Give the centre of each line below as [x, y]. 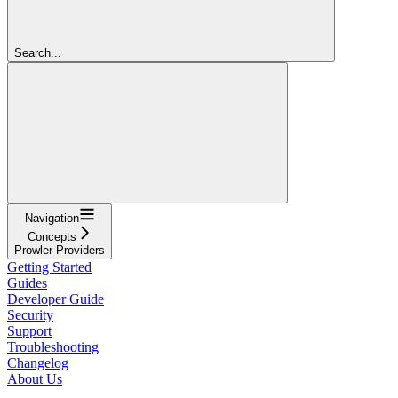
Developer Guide [56, 298]
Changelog [38, 362]
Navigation [52, 218]
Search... [38, 52]
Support [29, 330]
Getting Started [49, 267]
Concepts [52, 236]
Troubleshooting [53, 346]
